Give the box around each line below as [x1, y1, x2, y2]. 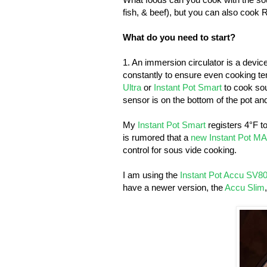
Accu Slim [225, 182, 265, 193]
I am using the [123, 169, 180, 180]
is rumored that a [123, 132, 191, 142]
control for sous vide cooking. [123, 144, 237, 155]
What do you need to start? [123, 32, 235, 42]
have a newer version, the [123, 182, 225, 193]
